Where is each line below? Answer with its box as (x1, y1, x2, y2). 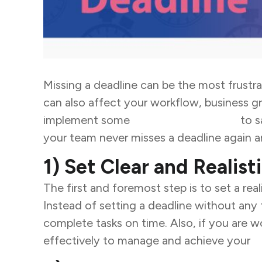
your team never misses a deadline (43, 130, 221, 145)
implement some (43, 113, 133, 127)
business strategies (132, 113, 237, 127)
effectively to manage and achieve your (43, 233, 253, 248)
